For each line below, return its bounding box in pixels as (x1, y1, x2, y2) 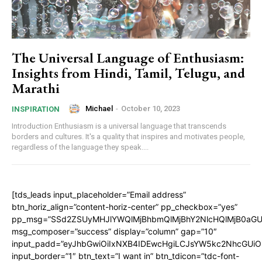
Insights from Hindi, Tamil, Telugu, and (12, 63, 245, 82)
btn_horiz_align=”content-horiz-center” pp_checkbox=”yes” (12, 201, 237, 212)
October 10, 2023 (121, 104, 180, 113)
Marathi (12, 78, 60, 97)
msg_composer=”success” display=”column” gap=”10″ (12, 226, 217, 236)
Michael (85, 104, 113, 113)
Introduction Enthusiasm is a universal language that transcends (12, 121, 54, 130)
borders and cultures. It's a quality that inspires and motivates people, (12, 132, 245, 141)
